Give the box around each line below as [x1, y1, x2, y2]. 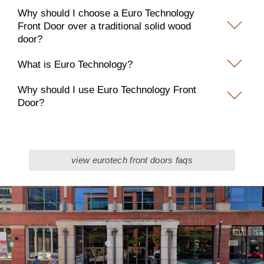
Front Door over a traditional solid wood [18, 21, 192, 32]
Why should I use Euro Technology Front [18, 84, 197, 96]
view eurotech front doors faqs [71, 155, 193, 166]
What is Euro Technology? [18, 59, 133, 71]
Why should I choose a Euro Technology [18, 8, 195, 19]
